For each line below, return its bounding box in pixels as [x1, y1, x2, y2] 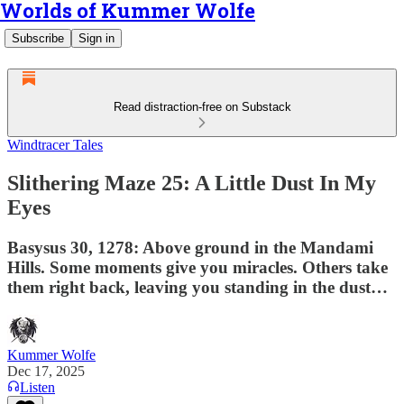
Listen [20, 379, 55, 395]
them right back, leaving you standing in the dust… [7, 277, 388, 297]
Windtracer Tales [7, 137, 103, 152]
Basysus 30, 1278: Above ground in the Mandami [7, 237, 373, 257]
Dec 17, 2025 [7, 363, 85, 379]
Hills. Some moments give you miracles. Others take [7, 257, 388, 277]
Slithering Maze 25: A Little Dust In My [7, 170, 376, 195]
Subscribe [12, 32, 64, 45]
